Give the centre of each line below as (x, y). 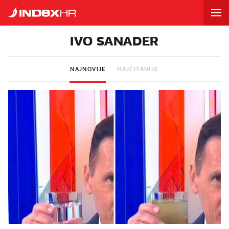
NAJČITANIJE (138, 69)
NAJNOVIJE (88, 69)
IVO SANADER (114, 41)
